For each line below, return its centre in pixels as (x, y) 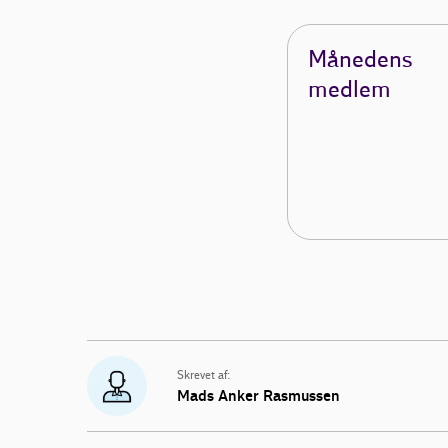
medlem (350, 89)
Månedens (360, 59)
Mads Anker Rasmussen (258, 396)
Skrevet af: (203, 376)
